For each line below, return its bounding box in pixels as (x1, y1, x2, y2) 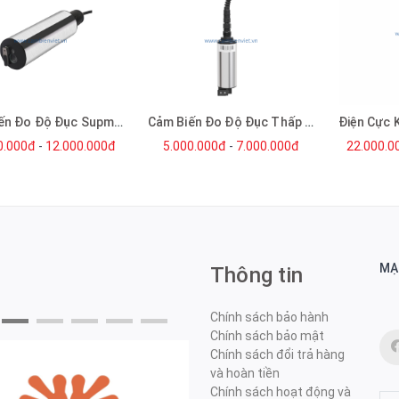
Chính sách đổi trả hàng (210, 347, 345, 362)
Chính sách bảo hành (210, 310, 329, 325)
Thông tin (210, 263, 304, 289)
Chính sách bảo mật (210, 329, 324, 344)
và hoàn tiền (210, 366, 280, 381)
